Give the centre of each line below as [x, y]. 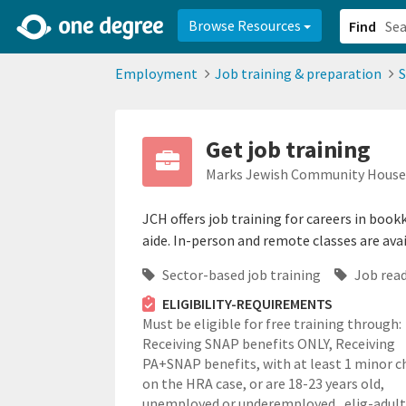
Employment [156, 73]
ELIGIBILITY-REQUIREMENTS [247, 304]
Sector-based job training [240, 275]
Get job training [288, 149]
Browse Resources [246, 25]
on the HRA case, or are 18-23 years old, [263, 383]
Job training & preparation [298, 73]
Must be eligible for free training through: [272, 324]
